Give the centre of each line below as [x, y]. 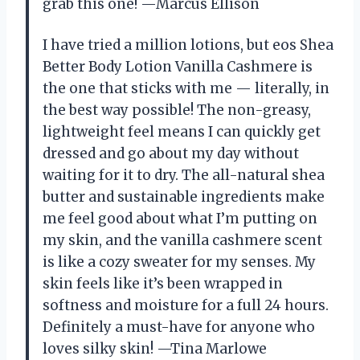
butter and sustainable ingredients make [184, 196]
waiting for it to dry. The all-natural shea [184, 175]
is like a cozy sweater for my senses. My [179, 262]
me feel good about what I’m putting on [180, 218]
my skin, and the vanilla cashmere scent [182, 240]
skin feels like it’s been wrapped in [163, 283]
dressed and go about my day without [171, 153]
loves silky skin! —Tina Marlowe [155, 348]
